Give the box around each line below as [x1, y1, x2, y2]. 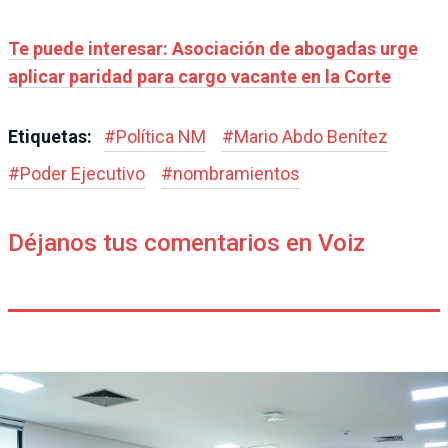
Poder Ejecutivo [20, 162, 145, 184]
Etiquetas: [8, 125, 96, 147]
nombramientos [173, 162, 300, 184]
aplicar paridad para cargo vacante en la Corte [8, 65, 391, 87]
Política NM [116, 125, 206, 147]
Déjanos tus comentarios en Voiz [8, 228, 365, 257]
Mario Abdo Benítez [234, 125, 388, 147]
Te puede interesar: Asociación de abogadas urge [8, 37, 418, 59]
